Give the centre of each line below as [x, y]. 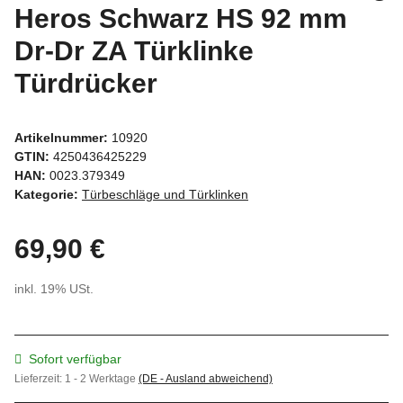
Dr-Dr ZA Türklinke [134, 50]
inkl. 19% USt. [54, 288]
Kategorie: [48, 194]
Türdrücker [86, 83]
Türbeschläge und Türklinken [165, 194]
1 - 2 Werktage [102, 378]
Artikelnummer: [63, 137]
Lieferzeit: [40, 378]
